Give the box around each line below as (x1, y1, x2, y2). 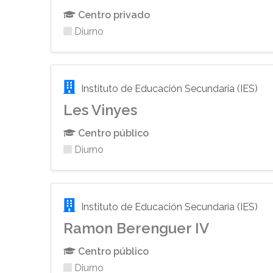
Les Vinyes (63, 101, 138, 119)
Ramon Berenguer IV (63, 219, 210, 238)
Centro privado (76, 9, 151, 21)
